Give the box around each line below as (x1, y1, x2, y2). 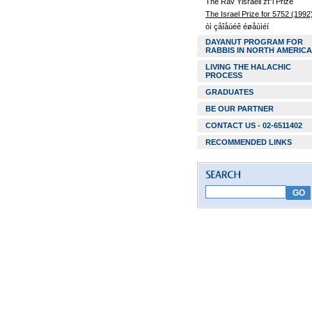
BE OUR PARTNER (205, 104, 274, 113)
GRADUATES (205, 88, 253, 96)
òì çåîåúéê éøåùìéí (205, 22, 269, 31)
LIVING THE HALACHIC (205, 63, 291, 71)
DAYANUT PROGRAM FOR (205, 38, 303, 46)
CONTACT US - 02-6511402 (205, 121, 302, 130)
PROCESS (205, 71, 242, 79)
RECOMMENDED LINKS (205, 138, 292, 146)
